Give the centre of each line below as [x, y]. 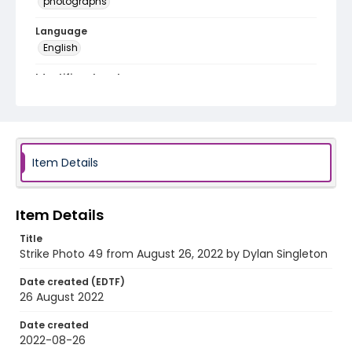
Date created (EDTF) [72, 282]
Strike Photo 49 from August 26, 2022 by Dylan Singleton [174, 254]
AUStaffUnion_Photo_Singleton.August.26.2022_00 [173, 93]
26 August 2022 [62, 297]
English [60, 48]
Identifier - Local [78, 77]
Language [61, 31]
